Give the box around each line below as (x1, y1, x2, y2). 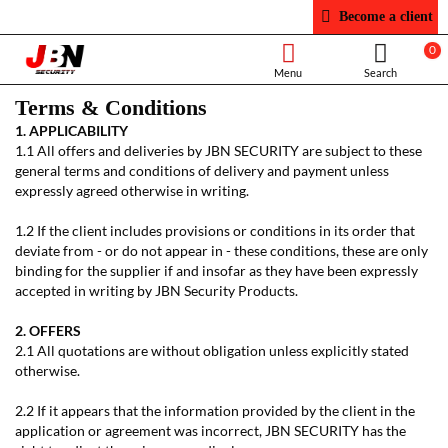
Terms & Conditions (15, 95, 207, 120)
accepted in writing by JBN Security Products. (15, 282, 298, 299)
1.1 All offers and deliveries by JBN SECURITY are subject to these (15, 142, 422, 159)
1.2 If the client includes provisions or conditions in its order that (15, 222, 415, 239)
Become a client (339, 9, 433, 24)
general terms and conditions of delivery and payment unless (15, 162, 389, 179)
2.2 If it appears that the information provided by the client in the (15, 402, 415, 419)
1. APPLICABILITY (15, 122, 128, 139)
